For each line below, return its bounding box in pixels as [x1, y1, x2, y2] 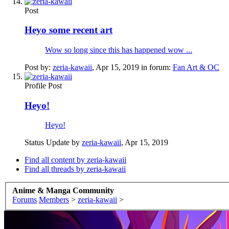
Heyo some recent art [25, 25, 112, 36]
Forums [12, 195, 37, 204]
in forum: [139, 63, 173, 72]
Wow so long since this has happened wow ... [45, 45, 192, 55]
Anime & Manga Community [12, 186, 114, 195]
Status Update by [25, 138, 82, 147]
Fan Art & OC [173, 63, 219, 72]
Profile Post [25, 81, 62, 90]
